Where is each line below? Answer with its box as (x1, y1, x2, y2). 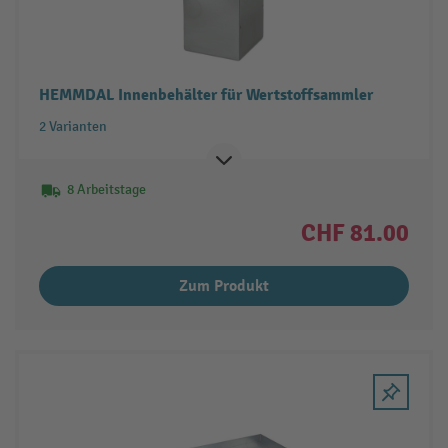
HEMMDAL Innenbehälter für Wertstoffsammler (38, 84, 373, 105)
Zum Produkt (179, 275, 269, 296)
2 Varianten (38, 117, 107, 135)
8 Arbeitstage (66, 180, 146, 198)
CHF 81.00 (301, 217, 410, 248)
